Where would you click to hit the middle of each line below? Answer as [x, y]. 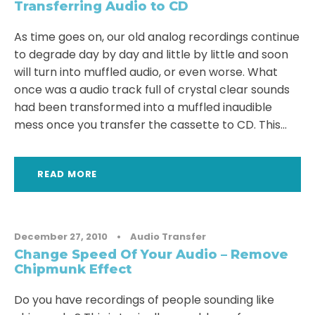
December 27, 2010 [61, 237]
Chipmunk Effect [73, 270]
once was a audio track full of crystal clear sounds [152, 90]
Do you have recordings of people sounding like [144, 300]
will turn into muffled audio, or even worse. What [146, 72]
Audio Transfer [168, 237]
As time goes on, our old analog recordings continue [157, 37]
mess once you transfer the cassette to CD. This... [150, 125]
